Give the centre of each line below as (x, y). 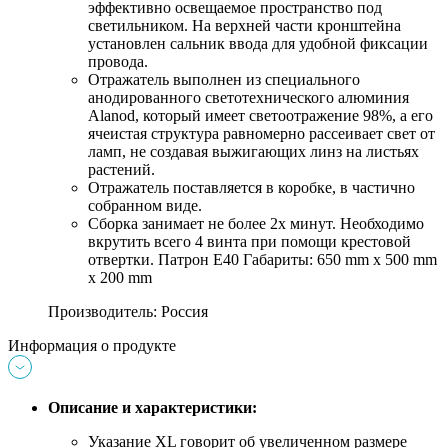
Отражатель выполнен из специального (224, 80)
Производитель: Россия (128, 312)
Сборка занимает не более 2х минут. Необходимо (256, 224)
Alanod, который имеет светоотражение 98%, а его (260, 116)
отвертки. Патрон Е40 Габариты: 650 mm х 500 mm (262, 260)
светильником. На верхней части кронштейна (244, 26)
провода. (118, 62)
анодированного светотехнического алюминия (248, 98)
